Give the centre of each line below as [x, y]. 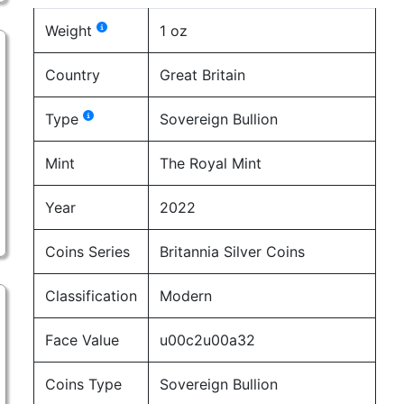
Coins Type [84, 384]
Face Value [83, 340]
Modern [186, 296]
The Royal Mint [211, 163]
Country [73, 75]
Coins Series [88, 252]
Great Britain [203, 75]
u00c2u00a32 [208, 340]
